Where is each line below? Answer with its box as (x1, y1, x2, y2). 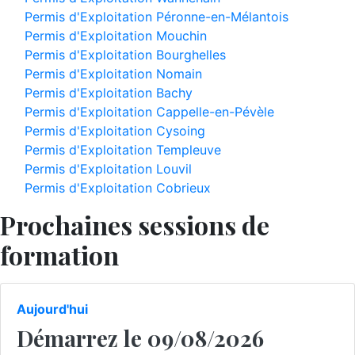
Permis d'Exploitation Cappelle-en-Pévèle (25, 104, 274, 120)
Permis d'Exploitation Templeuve (25, 142, 221, 158)
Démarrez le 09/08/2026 (17, 323, 264, 353)
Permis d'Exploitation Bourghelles (25, 47, 226, 63)
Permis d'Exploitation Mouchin (25, 28, 207, 44)
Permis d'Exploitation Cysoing (25, 123, 205, 139)
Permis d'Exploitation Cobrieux (25, 180, 211, 196)
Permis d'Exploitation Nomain (25, 66, 202, 82)
